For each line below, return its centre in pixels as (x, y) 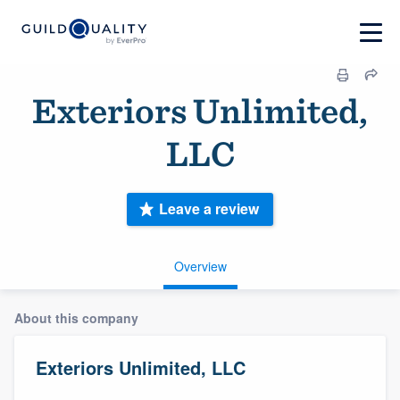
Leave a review (209, 209)
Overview (200, 266)
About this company (76, 317)
